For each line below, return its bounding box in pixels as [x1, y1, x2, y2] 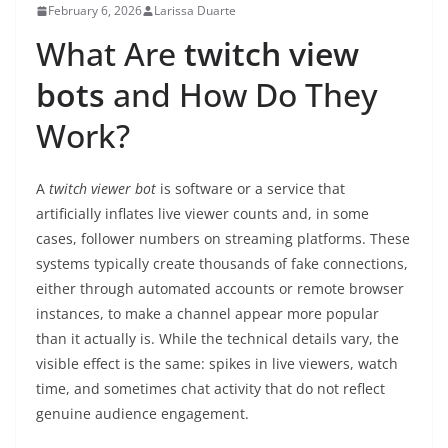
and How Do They [105, 73, 378, 116]
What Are [36, 32, 184, 75]
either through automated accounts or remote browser [36, 279, 404, 298]
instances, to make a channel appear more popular [36, 304, 379, 323]
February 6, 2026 [48, 2, 142, 19]
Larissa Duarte [154, 2, 236, 19]
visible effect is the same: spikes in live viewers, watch [36, 354, 398, 373]
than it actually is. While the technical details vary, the [36, 329, 399, 348]
